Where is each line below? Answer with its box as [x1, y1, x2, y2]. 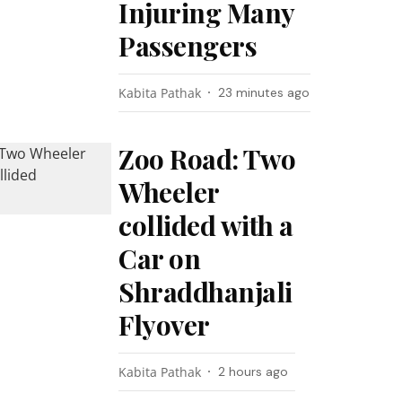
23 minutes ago [218, 84, 310, 100]
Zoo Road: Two [118, 141, 296, 177]
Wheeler [118, 174, 219, 210]
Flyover [118, 307, 210, 343]
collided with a [118, 207, 293, 243]
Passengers [118, 28, 258, 64]
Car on [118, 240, 201, 276]
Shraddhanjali [118, 274, 293, 310]
